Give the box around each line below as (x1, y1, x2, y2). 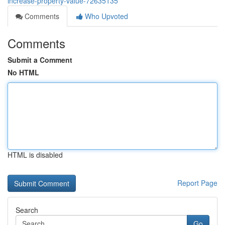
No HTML (8, 67, 39, 77)
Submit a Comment (8, 55, 72, 65)
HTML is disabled (8, 150, 63, 160)
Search (16, 205, 38, 215)
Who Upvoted (83, 11, 128, 21)
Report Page (177, 178, 217, 188)
